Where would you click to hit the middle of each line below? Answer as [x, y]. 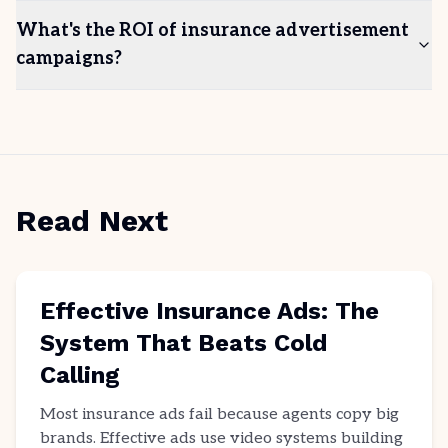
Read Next [92, 220]
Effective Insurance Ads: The [209, 311]
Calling [80, 375]
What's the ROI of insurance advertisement [212, 30]
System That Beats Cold [183, 343]
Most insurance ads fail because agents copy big [219, 414]
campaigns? [69, 58]
